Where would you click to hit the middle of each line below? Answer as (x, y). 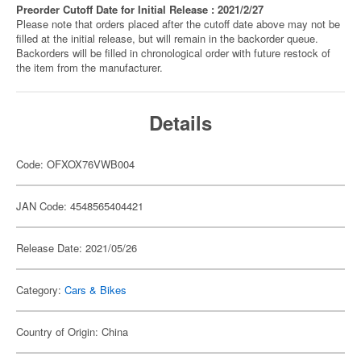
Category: (40, 290)
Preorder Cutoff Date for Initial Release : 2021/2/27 (140, 9)
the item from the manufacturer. (89, 67)
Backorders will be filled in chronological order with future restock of (173, 53)
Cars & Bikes (95, 290)
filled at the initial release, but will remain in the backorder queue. (167, 38)
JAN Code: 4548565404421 (80, 206)
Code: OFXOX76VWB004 (75, 164)
